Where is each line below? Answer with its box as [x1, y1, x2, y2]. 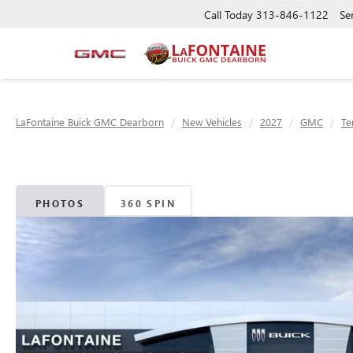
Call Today [204, 6, 253, 22]
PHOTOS [35, 196, 85, 210]
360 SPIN [120, 196, 176, 210]
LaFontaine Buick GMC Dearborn [16, 115, 164, 128]
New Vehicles [182, 115, 242, 128]
